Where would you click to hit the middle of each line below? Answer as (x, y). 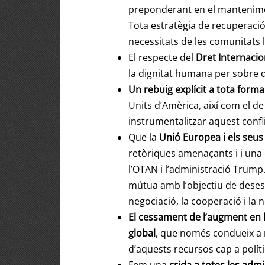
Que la (143, 138)
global (142, 233)
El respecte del (162, 58)
